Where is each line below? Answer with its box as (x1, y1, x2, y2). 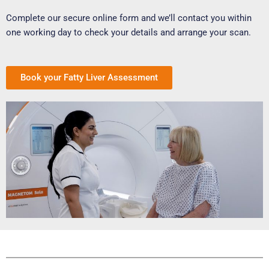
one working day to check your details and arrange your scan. (6, 27, 251, 38)
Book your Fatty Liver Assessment (20, 71, 158, 83)
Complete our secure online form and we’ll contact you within (6, 13, 252, 24)
